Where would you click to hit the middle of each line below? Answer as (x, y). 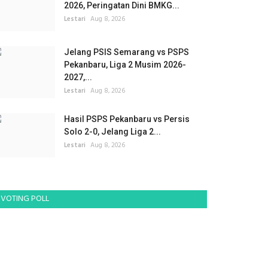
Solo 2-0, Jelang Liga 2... (112, 132)
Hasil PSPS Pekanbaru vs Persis (127, 119)
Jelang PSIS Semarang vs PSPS (127, 52)
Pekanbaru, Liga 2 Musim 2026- (125, 65)
